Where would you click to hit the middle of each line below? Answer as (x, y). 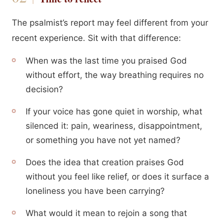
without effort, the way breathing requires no (115, 75)
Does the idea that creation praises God (105, 162)
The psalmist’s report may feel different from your (110, 23)
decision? (44, 89)
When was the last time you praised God (106, 61)
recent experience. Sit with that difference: (96, 38)
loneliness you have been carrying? (95, 191)
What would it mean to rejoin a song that (106, 213)
